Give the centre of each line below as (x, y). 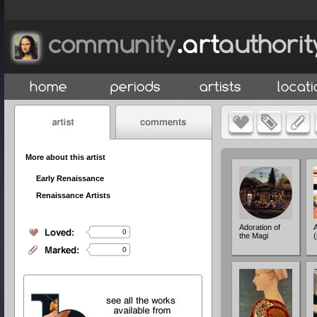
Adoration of (260, 227)
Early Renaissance (70, 178)
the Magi (254, 236)
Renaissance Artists (73, 195)
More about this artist (65, 157)
